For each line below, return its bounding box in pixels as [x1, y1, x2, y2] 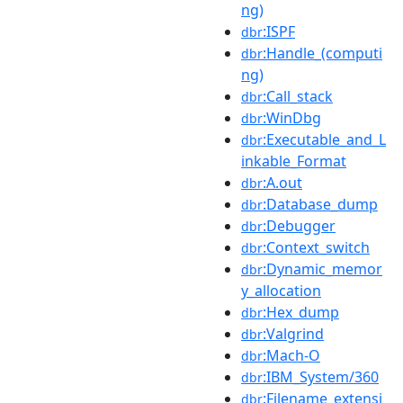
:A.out [263, 173, 302, 193]
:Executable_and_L [263, 130, 386, 149]
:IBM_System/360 [263, 367, 379, 387]
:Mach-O [263, 345, 320, 365]
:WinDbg [263, 108, 321, 128]
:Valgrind [263, 324, 324, 344]
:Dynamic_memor [263, 259, 382, 279]
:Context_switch [263, 237, 370, 257]
